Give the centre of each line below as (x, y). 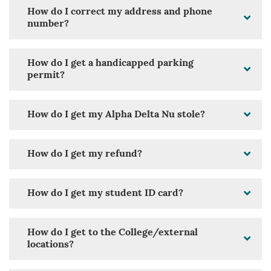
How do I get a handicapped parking (110, 64)
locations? (51, 245)
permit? (46, 76)
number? (48, 24)
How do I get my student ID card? (105, 194)
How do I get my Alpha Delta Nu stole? (116, 115)
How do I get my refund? (85, 155)
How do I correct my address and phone (120, 12)
